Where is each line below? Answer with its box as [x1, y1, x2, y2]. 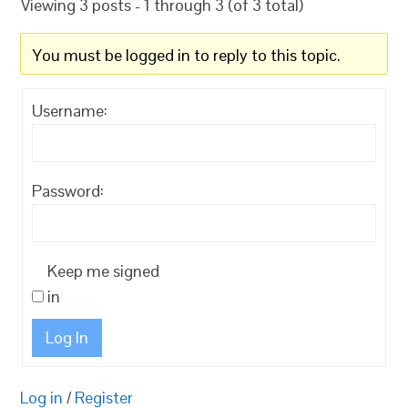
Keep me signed [47, 260, 160, 281]
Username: [32, 100, 108, 121]
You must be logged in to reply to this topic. [33, 45, 342, 66]
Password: [32, 180, 105, 201]
